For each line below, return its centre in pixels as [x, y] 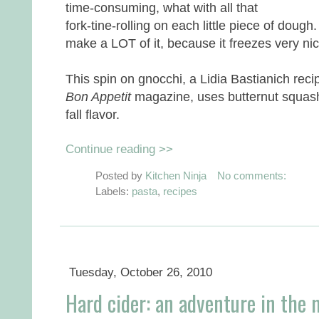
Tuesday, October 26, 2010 [140, 272]
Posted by [120, 175]
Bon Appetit [98, 96]
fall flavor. [93, 114]
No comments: [251, 175]
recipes [180, 191]
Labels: [114, 191]
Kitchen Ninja [176, 175]
